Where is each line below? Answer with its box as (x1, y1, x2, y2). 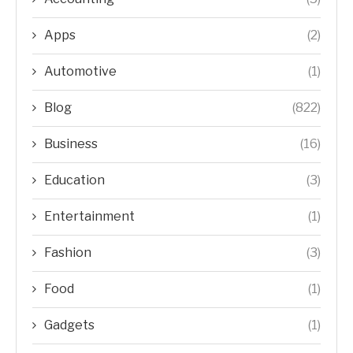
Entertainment (44, 209, 135, 224)
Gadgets (44, 318, 95, 333)
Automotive (44, 64, 117, 79)
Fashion (44, 245, 91, 260)
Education (44, 173, 105, 188)
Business (44, 136, 98, 151)
